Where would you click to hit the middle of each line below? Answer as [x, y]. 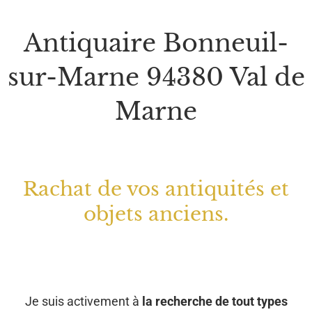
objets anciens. [156, 214]
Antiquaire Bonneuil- [156, 42]
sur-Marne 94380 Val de [156, 77]
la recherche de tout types [214, 301]
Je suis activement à [83, 301]
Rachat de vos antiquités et [156, 189]
